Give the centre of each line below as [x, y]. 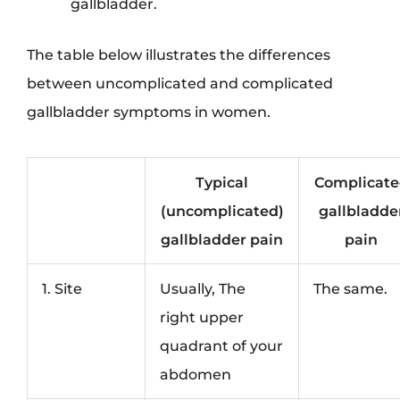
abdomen [196, 374]
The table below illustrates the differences [179, 54]
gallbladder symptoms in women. [149, 111]
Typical [222, 182]
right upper [202, 317]
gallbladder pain [222, 239]
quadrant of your [222, 345]
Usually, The [203, 288]
